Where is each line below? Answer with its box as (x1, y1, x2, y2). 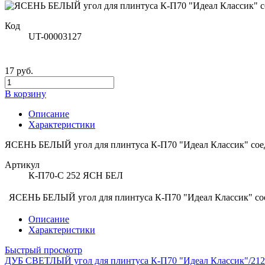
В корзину (5, 88, 46, 99)
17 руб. (5, 65, 33, 76)
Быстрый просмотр (5, 244, 82, 255)
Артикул (5, 159, 40, 170)
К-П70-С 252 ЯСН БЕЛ (28, 170, 123, 180)
